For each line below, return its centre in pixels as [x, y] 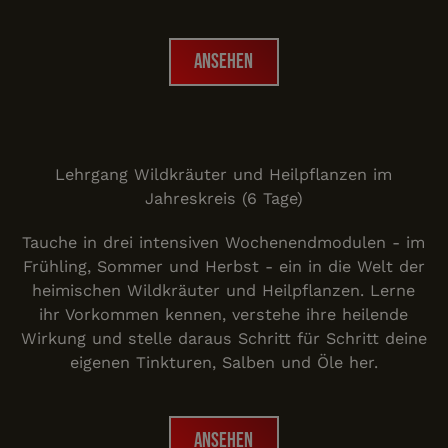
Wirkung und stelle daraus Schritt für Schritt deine [223, 339]
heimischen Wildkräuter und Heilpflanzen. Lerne [224, 291]
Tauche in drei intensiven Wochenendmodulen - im [224, 243]
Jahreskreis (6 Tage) [223, 199]
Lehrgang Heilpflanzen [312, 130]
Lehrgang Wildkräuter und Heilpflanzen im [224, 175]
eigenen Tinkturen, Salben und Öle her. [223, 363]
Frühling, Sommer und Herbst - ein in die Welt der [223, 267]
